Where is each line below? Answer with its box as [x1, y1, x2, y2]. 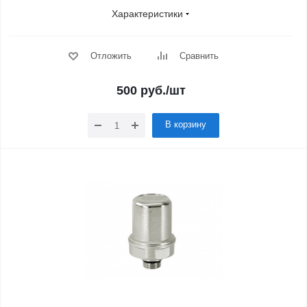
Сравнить [179, 51, 219, 61]
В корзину [165, 119, 206, 130]
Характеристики [112, 8, 183, 19]
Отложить [90, 51, 132, 61]
